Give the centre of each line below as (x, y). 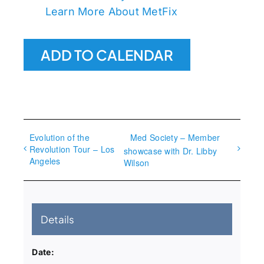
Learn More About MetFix (111, 12)
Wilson (136, 162)
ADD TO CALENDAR (107, 55)
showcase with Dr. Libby (170, 151)
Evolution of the (60, 138)
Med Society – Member (175, 138)
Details (58, 220)
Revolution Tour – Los (72, 149)
